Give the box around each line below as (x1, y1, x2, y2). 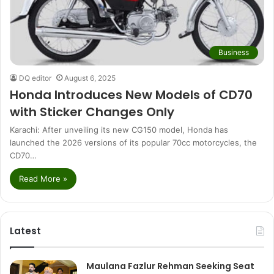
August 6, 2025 (64, 73, 116, 83)
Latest (10, 224, 41, 237)
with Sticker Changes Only (10, 103, 174, 120)
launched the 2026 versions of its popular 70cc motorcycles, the (10, 137, 257, 147)
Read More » (19, 173, 67, 183)
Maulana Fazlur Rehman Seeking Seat (86, 259, 254, 272)
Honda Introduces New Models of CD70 (10, 86, 253, 103)
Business (218, 47, 249, 57)
